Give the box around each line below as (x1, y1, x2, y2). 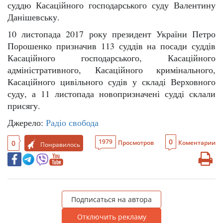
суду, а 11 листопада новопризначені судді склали (7, 88, 216, 100)
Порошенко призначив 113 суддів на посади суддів (7, 40, 216, 52)
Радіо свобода (46, 116, 99, 128)
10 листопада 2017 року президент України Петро (7, 28, 216, 40)
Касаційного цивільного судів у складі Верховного (7, 76, 216, 88)
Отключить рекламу (77, 212, 146, 222)
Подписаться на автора (71, 195, 152, 204)
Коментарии (178, 138, 216, 147)
